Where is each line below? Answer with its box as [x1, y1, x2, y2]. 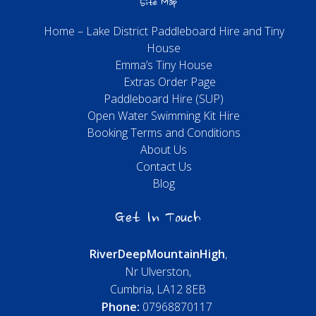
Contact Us [135, 159, 192, 175]
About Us [140, 142, 187, 158]
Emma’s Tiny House [115, 57, 212, 73]
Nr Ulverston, [125, 264, 191, 280]
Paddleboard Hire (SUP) [104, 91, 224, 107]
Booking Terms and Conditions [87, 125, 241, 141]
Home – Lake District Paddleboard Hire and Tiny [43, 23, 284, 39]
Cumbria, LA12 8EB [110, 281, 206, 298]
